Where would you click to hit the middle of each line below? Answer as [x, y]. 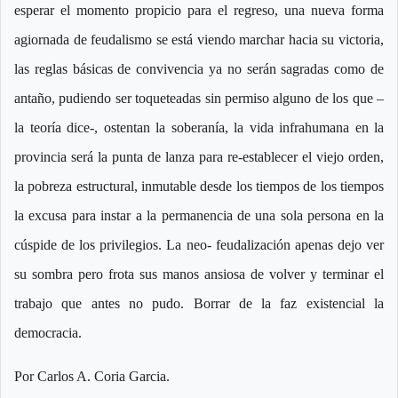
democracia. [50, 333]
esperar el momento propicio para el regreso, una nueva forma [199, 11]
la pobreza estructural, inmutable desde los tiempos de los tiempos [199, 187]
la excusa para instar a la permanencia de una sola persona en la [199, 216]
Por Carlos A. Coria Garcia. [92, 377]
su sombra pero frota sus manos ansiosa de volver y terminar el [199, 275]
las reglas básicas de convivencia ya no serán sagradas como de [199, 69]
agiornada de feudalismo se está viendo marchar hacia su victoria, [199, 40]
